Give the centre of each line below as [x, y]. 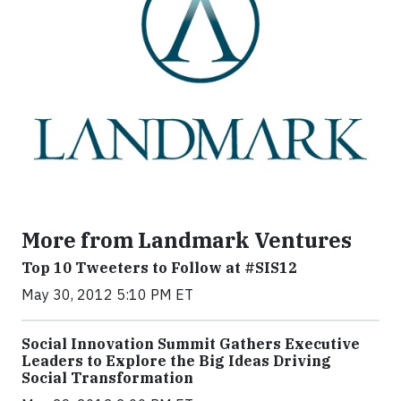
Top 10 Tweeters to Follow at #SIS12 [159, 268]
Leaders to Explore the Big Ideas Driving [176, 361]
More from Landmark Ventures [187, 240]
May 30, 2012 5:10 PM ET [107, 295]
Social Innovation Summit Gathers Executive [191, 344]
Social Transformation [107, 378]
